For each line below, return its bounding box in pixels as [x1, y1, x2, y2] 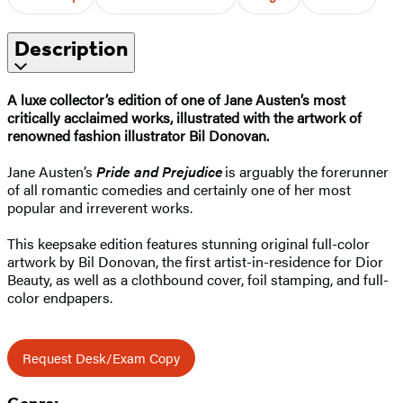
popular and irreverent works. [7, 196, 193, 218]
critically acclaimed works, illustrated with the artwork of [7, 106, 362, 128]
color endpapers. [7, 286, 112, 308]
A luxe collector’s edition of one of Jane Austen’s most [7, 88, 345, 110]
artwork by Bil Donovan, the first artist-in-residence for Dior [7, 250, 383, 272]
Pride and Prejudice [96, 160, 223, 182]
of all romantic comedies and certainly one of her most [7, 178, 351, 200]
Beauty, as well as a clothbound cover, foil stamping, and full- [7, 268, 389, 290]
